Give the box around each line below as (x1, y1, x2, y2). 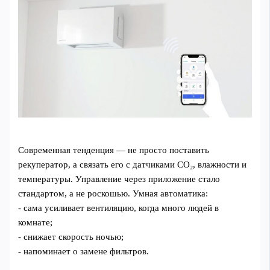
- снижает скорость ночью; (18, 232, 124, 242)
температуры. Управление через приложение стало (18, 174, 221, 184)
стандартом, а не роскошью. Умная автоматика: (18, 189, 209, 199)
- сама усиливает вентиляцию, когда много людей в (18, 203, 219, 213)
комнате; (18, 218, 53, 228)
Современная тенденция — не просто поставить (18, 145, 210, 155)
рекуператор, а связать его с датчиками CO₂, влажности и (18, 160, 247, 170)
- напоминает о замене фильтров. (18, 246, 149, 257)
